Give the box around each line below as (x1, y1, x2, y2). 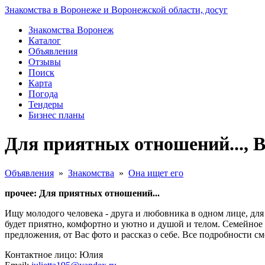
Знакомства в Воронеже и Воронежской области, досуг (5, 5, 228, 15)
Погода (28, 89, 58, 99)
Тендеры (28, 99, 63, 109)
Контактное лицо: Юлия (5, 249, 103, 260)
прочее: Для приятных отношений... (5, 188, 160, 198)
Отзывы (28, 57, 61, 67)
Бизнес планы (28, 110, 85, 120)
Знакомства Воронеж (28, 25, 114, 35)
